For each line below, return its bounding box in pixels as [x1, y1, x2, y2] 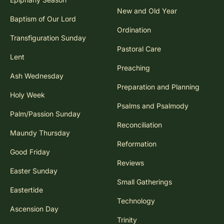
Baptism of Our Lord [10, 14, 76, 23]
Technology [117, 196, 155, 205]
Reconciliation [117, 120, 162, 129]
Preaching [117, 63, 150, 72]
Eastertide [10, 185, 43, 194]
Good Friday [10, 147, 50, 156]
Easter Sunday [10, 166, 57, 175]
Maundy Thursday [10, 128, 70, 137]
